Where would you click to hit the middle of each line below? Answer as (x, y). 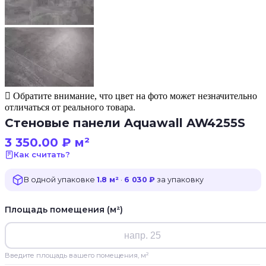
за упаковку (179, 180)
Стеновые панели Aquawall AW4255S (125, 123)
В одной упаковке (60, 180)
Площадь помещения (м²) (64, 210)
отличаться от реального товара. (70, 107)
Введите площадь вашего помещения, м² (77, 255)
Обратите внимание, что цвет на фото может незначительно (134, 96)
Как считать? (42, 154)
